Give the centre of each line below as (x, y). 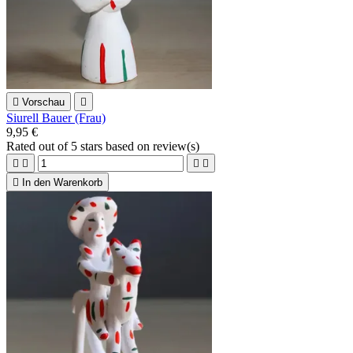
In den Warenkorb (62, 183)
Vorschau (43, 102)
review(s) (176, 147)
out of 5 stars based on (96, 147)
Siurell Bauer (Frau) (56, 118)
